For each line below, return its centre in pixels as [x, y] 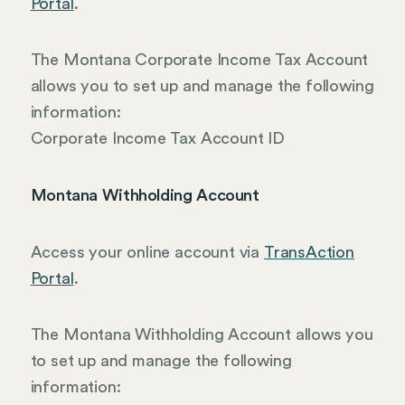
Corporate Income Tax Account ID [157, 139]
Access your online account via [147, 252]
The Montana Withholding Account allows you [202, 335]
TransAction [309, 252]
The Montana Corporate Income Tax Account [199, 60]
